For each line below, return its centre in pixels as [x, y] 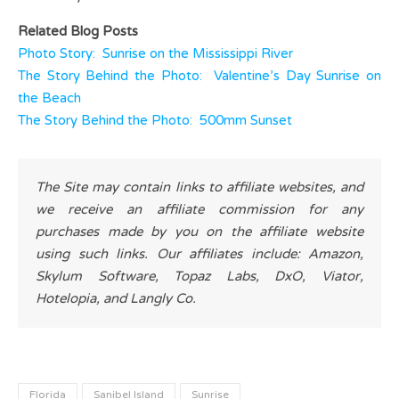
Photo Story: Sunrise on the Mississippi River [155, 54]
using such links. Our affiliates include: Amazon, [199, 254]
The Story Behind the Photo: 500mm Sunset [155, 121]
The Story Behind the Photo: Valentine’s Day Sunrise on [199, 76]
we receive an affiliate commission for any [199, 210]
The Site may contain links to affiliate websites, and [199, 187]
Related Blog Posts [78, 32]
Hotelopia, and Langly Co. [116, 299]
